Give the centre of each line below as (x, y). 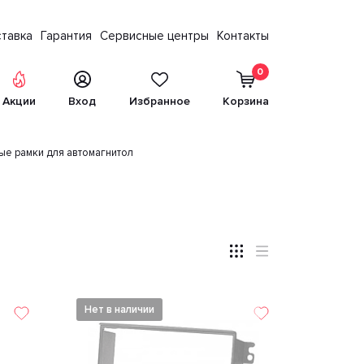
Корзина (245, 101)
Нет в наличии (119, 310)
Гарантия (66, 36)
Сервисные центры (154, 36)
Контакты (243, 36)
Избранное (159, 101)
